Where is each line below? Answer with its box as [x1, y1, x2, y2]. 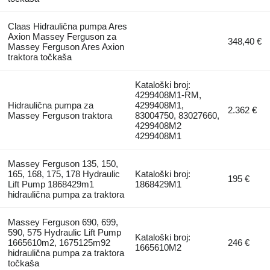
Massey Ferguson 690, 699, [7, 216, 118, 227]
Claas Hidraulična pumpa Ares [7, 20, 127, 31]
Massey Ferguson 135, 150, [7, 158, 118, 169]
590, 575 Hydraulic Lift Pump [7, 227, 121, 237]
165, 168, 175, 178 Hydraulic [7, 168, 120, 179]
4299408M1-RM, [135, 89, 202, 100]
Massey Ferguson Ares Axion [7, 41, 124, 52]
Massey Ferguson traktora [7, 110, 112, 121]
